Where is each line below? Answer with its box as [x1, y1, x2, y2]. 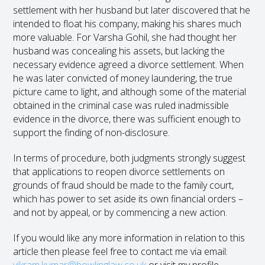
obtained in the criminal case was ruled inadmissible [13, 99, 230, 112]
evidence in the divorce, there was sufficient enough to [13, 112, 241, 125]
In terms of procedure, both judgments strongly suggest [13, 151, 246, 164]
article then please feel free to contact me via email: [13, 245, 228, 258]
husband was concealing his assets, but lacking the [13, 44, 225, 57]
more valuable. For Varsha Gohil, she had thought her [13, 31, 237, 44]
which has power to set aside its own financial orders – [13, 192, 244, 205]
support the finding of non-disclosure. [13, 126, 170, 139]
